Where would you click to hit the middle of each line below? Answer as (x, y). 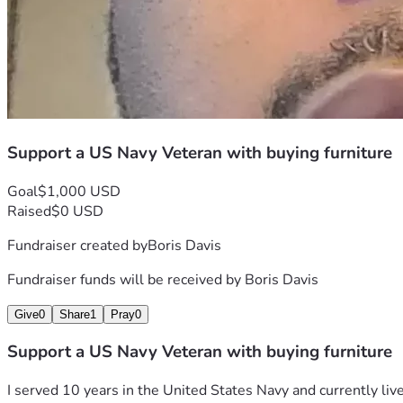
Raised (29, 211)
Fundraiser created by (77, 245)
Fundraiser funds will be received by (126, 279)
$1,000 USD (79, 191)
